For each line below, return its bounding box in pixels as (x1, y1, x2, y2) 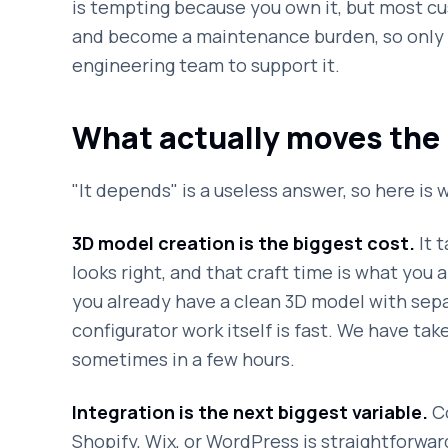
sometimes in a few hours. (72, 347, 295, 371)
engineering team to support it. (72, 53, 340, 77)
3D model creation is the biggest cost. (72, 231, 415, 255)
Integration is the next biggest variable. (72, 400, 428, 424)
